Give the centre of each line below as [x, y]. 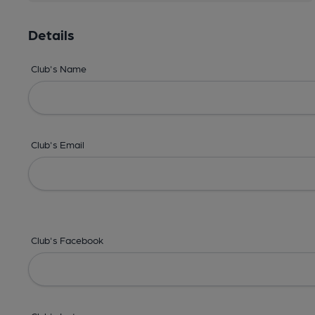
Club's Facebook [67, 240]
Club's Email [58, 144]
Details [51, 34]
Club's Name [59, 68]
